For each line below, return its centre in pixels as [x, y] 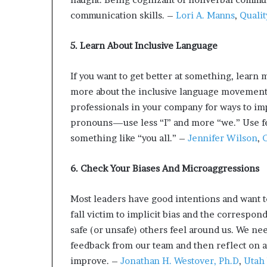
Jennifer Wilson [221, 138]
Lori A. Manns [204, 15]
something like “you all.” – [128, 138]
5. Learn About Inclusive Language [144, 46]
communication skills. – [122, 15]
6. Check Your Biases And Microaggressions [165, 169]
